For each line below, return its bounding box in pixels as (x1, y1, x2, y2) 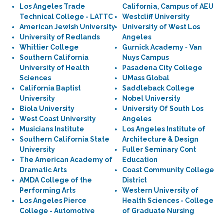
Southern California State (19, 135, 109, 143)
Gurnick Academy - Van (122, 43, 202, 51)
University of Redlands (19, 33, 100, 41)
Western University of (122, 186, 199, 194)
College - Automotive (19, 207, 95, 215)
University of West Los (122, 23, 200, 31)
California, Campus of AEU (122, 2, 214, 10)
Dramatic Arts (19, 166, 67, 174)
